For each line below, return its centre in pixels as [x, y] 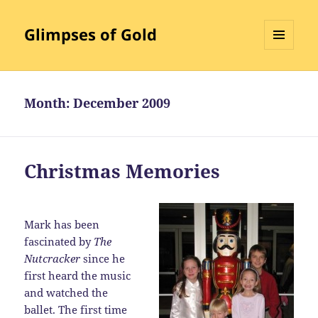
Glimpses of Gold [91, 34]
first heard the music [78, 276]
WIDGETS [284, 79]
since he [104, 259]
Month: [49, 103]
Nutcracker [54, 259]
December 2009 [122, 103]
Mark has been [62, 225]
